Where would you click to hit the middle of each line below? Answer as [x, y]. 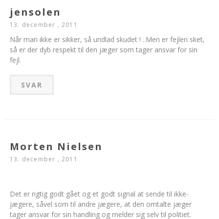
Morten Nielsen [56, 146]
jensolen [35, 12]
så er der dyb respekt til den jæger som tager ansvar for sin [104, 50]
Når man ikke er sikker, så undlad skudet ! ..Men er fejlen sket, [107, 39]
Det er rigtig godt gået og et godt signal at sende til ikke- [99, 194]
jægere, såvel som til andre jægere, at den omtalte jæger [101, 204]
